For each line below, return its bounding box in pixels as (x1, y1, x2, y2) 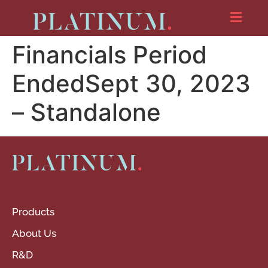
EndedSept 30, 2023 (12, 69, 251, 99)
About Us (12, 227, 56, 240)
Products (12, 206, 54, 218)
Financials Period (12, 40, 207, 70)
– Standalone (12, 98, 161, 127)
